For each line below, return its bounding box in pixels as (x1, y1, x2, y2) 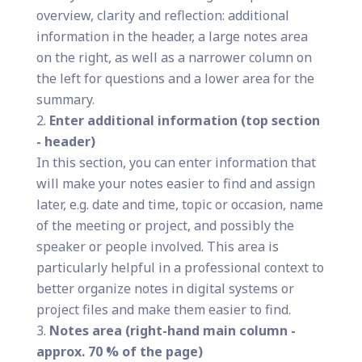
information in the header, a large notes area (36, 27, 308, 45)
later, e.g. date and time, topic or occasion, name (36, 195, 323, 213)
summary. (36, 90, 95, 108)
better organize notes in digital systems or (36, 279, 294, 297)
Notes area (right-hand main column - (48, 321, 296, 339)
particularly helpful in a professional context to (36, 258, 324, 276)
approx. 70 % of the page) (36, 342, 203, 360)
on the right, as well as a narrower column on (36, 48, 312, 66)
